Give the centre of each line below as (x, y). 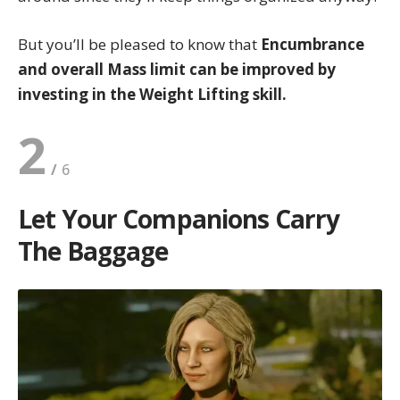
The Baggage (93, 250)
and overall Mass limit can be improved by (177, 69)
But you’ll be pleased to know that (139, 44)
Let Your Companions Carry (179, 218)
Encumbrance (312, 44)
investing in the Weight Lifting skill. (152, 94)
